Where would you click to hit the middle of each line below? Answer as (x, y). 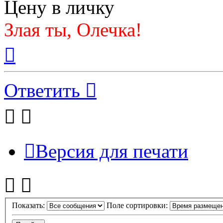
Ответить (42, 90)
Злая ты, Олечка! (73, 29)
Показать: (29, 206)
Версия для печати (112, 151)
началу (26, 62)
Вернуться (33, 44)
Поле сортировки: (138, 206)
